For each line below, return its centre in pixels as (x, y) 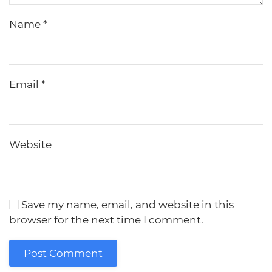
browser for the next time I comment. (106, 220)
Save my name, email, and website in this (126, 205)
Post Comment (63, 253)
